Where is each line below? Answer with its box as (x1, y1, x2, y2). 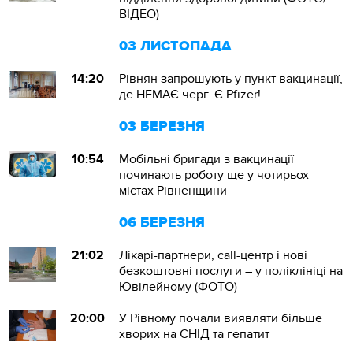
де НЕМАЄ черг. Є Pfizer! (119, 87, 262, 102)
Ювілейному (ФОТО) (119, 279, 238, 295)
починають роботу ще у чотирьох (119, 167, 310, 183)
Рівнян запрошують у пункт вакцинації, (119, 71, 344, 87)
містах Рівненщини (119, 183, 228, 199)
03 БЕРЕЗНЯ (119, 118, 206, 136)
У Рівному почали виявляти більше (119, 310, 323, 326)
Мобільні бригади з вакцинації (119, 151, 295, 167)
